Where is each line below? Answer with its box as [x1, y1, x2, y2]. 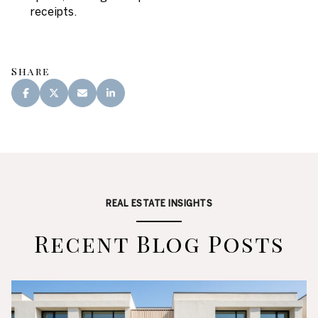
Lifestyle [31, 295, 65, 305]
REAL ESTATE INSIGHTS [106, 197, 212, 208]
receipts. [30, 4, 77, 18]
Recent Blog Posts [33, 227, 285, 258]
